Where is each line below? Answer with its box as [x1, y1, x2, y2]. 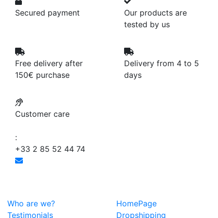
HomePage [116, 199, 157, 209]
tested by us [124, 19, 170, 30]
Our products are [124, 8, 187, 18]
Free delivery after [15, 58, 83, 69]
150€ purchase [15, 70, 70, 80]
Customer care [15, 109, 70, 119]
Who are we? [7, 199, 55, 209]
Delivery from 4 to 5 [124, 58, 199, 69]
